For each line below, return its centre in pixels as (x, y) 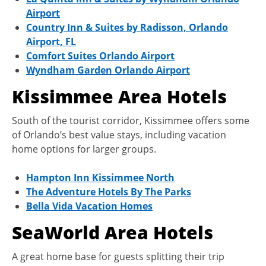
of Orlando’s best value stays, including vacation (119, 134)
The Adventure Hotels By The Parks (109, 191)
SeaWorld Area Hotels (113, 232)
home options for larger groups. (84, 149)
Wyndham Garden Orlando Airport (108, 70)
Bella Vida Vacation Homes (89, 206)
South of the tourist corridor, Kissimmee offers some (131, 120)
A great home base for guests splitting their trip (118, 256)
